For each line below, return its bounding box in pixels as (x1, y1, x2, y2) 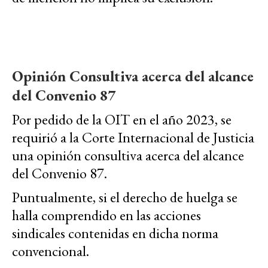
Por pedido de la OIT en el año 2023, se (12, 110, 232, 129)
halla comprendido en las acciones (12, 206, 201, 225)
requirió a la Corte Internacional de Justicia (12, 128, 254, 147)
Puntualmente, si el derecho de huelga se (12, 188, 237, 207)
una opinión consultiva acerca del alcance (12, 146, 244, 165)
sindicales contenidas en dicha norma (12, 224, 218, 243)
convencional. (12, 242, 89, 261)
